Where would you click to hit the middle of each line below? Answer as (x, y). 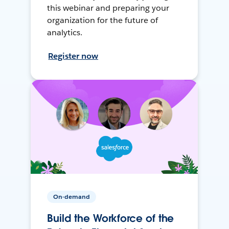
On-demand (72, 196)
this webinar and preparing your (108, 8)
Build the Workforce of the (111, 218)
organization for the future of (102, 20)
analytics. (65, 32)
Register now (73, 56)
